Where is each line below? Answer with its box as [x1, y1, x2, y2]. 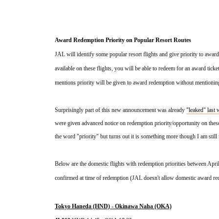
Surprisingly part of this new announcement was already [55, 107, 186, 114]
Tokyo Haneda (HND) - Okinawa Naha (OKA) [55, 203, 172, 210]
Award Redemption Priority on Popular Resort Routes [55, 37, 191, 44]
